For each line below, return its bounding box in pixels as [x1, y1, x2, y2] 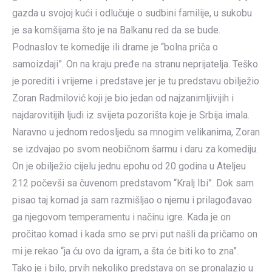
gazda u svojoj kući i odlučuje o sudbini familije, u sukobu [12, 7, 252, 19]
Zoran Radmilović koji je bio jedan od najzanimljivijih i [12, 92, 234, 104]
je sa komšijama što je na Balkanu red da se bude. [12, 24, 220, 36]
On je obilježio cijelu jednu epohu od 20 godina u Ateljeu [12, 160, 246, 172]
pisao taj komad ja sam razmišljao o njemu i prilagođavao [12, 194, 252, 206]
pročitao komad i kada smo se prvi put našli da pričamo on [12, 228, 257, 240]
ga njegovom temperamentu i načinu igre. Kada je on [12, 211, 231, 223]
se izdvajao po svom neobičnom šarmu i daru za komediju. [12, 143, 258, 155]
